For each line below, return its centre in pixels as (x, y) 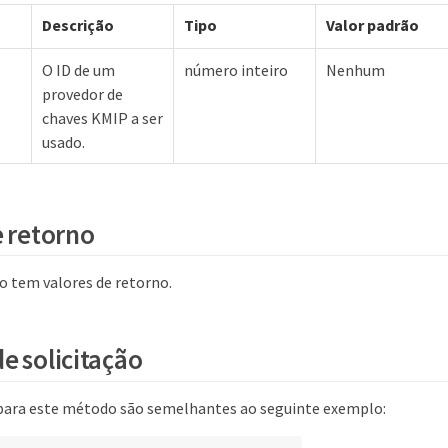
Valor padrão (372, 25)
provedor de (82, 94)
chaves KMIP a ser (102, 118)
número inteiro (236, 70)
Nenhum (355, 70)
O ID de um (78, 70)
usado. (63, 142)
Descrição (78, 25)
